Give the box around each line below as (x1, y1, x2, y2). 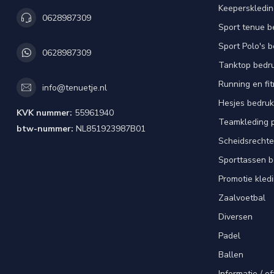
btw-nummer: (17, 123, 73, 135)
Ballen (218, 249, 243, 261)
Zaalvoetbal (218, 192, 265, 204)
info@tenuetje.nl (42, 81, 107, 94)
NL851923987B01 (73, 123, 146, 135)
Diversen (218, 211, 253, 223)
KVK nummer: (17, 107, 72, 119)
